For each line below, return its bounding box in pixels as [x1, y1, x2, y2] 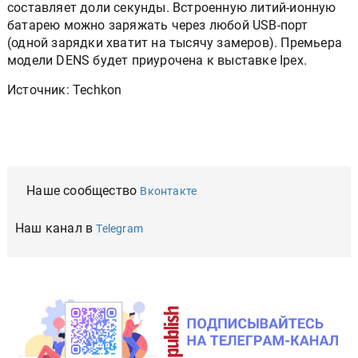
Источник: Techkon [7, 82, 122, 97]
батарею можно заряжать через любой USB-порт [7, 18, 308, 33]
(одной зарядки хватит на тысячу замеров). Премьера [7, 35, 342, 50]
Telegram [96, 222, 144, 235]
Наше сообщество [26, 183, 141, 198]
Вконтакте [140, 185, 197, 197]
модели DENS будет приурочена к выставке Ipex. [7, 53, 308, 68]
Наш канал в [15, 221, 97, 236]
